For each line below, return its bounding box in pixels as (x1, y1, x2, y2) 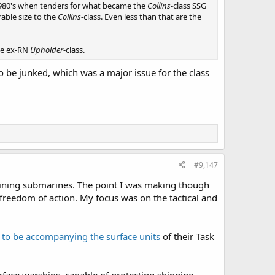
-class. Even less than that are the (81, 10, 201, 22)
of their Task (160, 230, 214, 242)
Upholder (30, 44, 63, 55)
